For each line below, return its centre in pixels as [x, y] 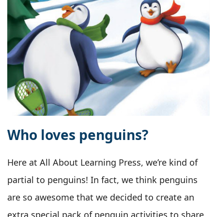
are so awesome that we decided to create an [101, 197]
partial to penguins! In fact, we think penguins [102, 179]
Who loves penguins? [78, 134]
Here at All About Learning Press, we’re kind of [102, 162]
